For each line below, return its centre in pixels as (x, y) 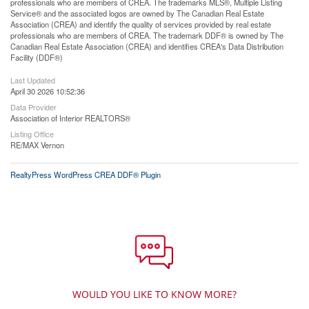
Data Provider (33, 107)
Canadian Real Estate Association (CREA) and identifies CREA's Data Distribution (147, 46)
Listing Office (32, 133)
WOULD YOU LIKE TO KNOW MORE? (154, 295)
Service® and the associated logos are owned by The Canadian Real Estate (137, 13)
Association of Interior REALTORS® (70, 118)
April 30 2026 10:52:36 (48, 91)
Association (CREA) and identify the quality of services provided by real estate (141, 24)
